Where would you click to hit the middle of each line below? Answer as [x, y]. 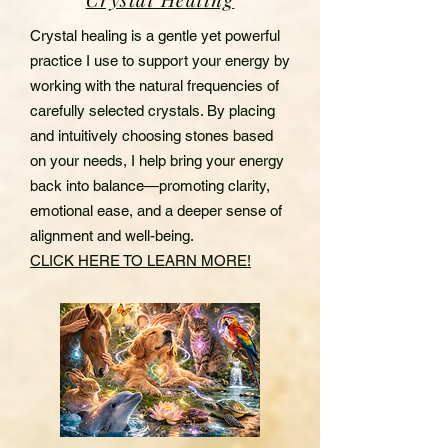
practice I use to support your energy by [160, 60]
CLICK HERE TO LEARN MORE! [140, 260]
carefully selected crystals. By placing [152, 110]
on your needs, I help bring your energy [157, 160]
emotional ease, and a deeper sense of [156, 210]
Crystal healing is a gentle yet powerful [155, 35]
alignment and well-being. [112, 235]
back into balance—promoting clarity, [150, 185]
